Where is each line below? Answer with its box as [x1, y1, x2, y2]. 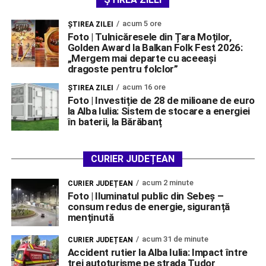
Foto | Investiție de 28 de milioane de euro [67, 94, 255, 106]
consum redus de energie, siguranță [67, 200, 230, 213]
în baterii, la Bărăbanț [67, 115, 162, 128]
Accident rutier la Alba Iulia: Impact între [67, 246, 248, 258]
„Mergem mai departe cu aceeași [67, 52, 216, 64]
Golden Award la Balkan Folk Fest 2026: [67, 41, 243, 53]
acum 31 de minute [141, 234, 208, 243]
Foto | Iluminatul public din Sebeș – [67, 189, 224, 202]
